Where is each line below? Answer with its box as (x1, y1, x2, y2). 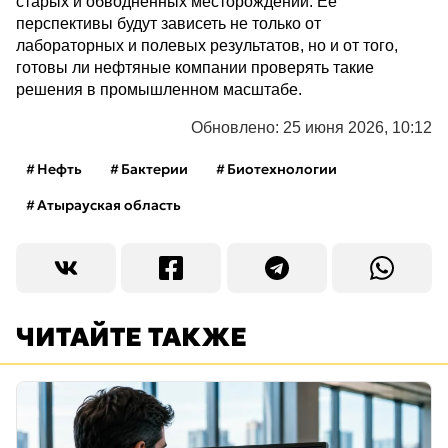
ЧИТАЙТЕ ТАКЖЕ (16, 321, 247, 353)
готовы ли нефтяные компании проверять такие (16, 59, 374, 76)
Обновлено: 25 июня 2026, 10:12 (191, 119, 432, 136)
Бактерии (121, 160, 188, 178)
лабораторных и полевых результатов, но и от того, (16, 37, 398, 54)
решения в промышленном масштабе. (16, 81, 302, 98)
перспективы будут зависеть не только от (16, 15, 321, 32)
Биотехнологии (227, 160, 337, 178)
